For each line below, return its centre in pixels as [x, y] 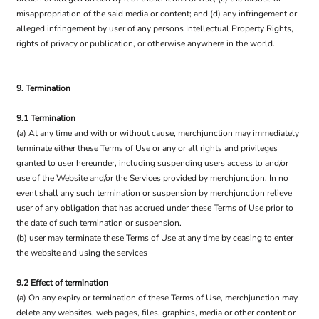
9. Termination [43, 88]
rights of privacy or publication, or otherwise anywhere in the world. [146, 43]
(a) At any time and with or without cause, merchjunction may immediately [158, 133]
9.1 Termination [46, 118]
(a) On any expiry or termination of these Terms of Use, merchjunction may [157, 298]
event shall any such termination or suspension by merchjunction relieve [154, 193]
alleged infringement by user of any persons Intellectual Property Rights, [155, 28]
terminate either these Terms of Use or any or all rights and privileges [147, 148]
